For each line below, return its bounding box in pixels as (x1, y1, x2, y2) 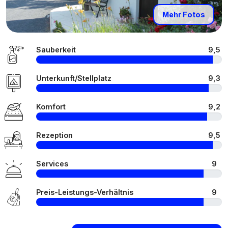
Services (36, 159, 68, 168)
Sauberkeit (36, 45, 76, 54)
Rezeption (36, 131, 73, 140)
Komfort (36, 102, 66, 111)
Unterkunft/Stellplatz (36, 74, 111, 83)
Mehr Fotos (162, 10, 205, 19)
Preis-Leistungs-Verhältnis (36, 188, 133, 197)
